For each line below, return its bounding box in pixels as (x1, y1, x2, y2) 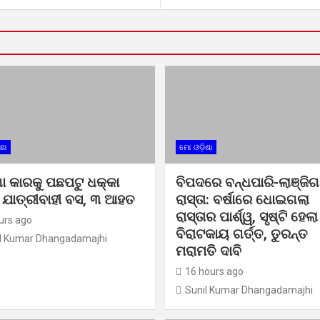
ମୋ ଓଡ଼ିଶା (179, 143, 213, 153)
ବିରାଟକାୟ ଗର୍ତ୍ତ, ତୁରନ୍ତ (176, 226, 308, 243)
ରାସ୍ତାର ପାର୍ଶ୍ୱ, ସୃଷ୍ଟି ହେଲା (176, 209, 318, 226)
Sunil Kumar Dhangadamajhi (185, 284, 313, 296)
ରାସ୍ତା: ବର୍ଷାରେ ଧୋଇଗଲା (176, 191, 309, 209)
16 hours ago (185, 266, 244, 278)
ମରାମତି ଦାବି (176, 243, 241, 260)
